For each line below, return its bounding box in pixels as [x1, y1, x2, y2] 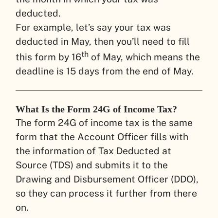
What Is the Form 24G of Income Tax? [16, 104, 184, 115]
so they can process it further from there [16, 188, 197, 199]
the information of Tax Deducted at [16, 145, 171, 157]
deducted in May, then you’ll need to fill [16, 36, 190, 47]
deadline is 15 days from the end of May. [16, 66, 196, 77]
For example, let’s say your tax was [16, 21, 171, 33]
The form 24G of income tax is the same [16, 117, 193, 128]
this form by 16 [16, 52, 81, 63]
